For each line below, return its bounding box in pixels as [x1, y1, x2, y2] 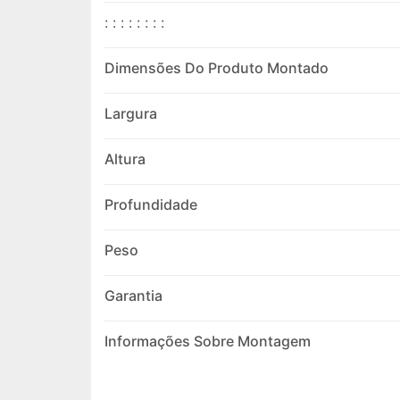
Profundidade [104, 196, 197, 214]
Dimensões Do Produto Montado [104, 59, 329, 78]
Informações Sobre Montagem [104, 332, 311, 351]
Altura [104, 150, 146, 169]
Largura [104, 104, 157, 123]
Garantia [104, 287, 162, 305]
